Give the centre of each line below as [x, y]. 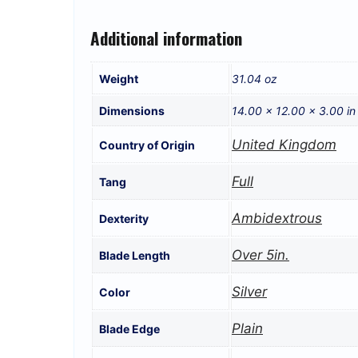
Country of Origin [147, 145]
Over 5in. [261, 255]
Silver [249, 292]
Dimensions [132, 111]
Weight [119, 79]
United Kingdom [284, 145]
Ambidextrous [277, 219]
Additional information [166, 38]
